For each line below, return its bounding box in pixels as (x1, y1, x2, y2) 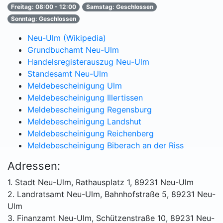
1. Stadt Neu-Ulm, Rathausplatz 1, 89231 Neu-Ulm (7, 177, 194, 188)
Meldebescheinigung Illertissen (27, 93, 143, 103)
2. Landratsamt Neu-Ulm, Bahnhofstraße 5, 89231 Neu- (7, 189, 216, 200)
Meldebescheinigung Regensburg (27, 105, 152, 115)
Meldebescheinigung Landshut (27, 116, 141, 127)
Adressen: (7, 159, 60, 173)
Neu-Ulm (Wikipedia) (27, 33, 106, 43)
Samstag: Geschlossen (86, 3, 153, 11)
